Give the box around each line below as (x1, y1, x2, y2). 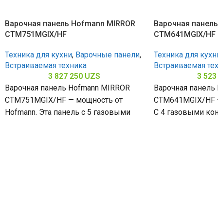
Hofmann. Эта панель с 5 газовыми (5, 108, 130, 117)
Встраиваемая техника (5, 61, 87, 71)
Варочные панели (75, 50, 140, 60)
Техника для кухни (5, 50, 72, 60)
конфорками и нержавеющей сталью (5, 120, 143, 129)
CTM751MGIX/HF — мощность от (5, 95, 123, 105)
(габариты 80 (5, 132, 52, 142)
